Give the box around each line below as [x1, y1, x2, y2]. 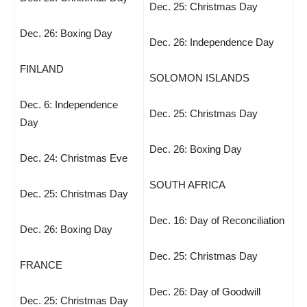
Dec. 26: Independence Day [149, 36, 274, 48]
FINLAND [20, 63, 64, 75]
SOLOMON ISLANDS [149, 72, 249, 84]
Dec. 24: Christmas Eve [20, 152, 127, 164]
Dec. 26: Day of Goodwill [149, 286, 260, 297]
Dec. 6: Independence [20, 99, 118, 110]
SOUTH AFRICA [149, 179, 225, 191]
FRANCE [20, 259, 62, 271]
